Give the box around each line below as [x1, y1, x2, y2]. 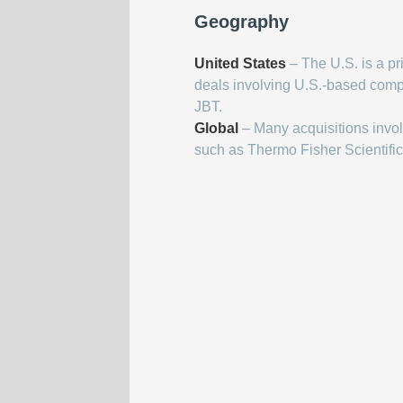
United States [194, 56, 286, 72]
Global [194, 121, 238, 137]
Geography [194, 12, 289, 32]
